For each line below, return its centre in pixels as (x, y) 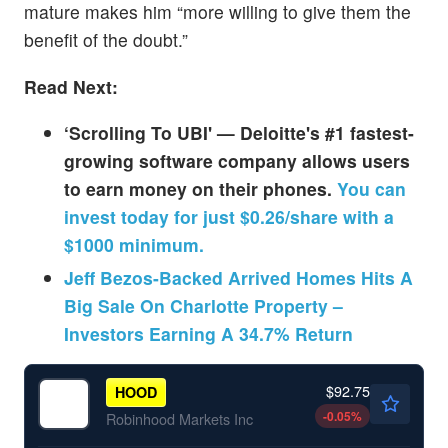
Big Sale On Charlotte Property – (203, 305)
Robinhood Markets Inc (179, 418)
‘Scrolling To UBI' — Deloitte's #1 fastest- (239, 132)
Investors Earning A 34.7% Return (208, 333)
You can (371, 188)
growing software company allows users (237, 160)
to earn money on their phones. (200, 188)
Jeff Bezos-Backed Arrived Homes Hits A (238, 277)
